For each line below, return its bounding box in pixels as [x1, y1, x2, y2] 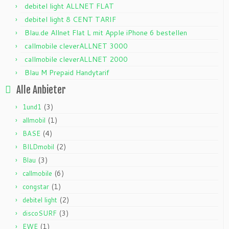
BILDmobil [22, 142, 54, 152]
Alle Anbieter [16, 84, 66, 97]
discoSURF [22, 209, 57, 218]
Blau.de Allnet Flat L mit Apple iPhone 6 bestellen [25, 28, 187, 38]
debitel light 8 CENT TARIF [25, 14, 116, 25]
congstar [22, 182, 49, 192]
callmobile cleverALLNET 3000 [25, 41, 128, 52]
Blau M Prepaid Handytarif [25, 67, 109, 78]
